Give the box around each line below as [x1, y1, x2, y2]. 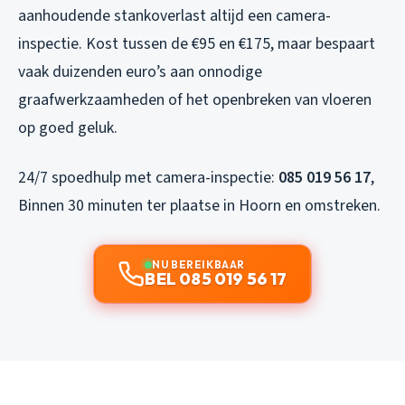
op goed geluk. [18, 117, 118, 140]
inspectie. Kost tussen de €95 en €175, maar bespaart [18, 33, 375, 56]
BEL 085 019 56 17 [145, 268, 287, 290]
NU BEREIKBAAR [152, 258, 245, 272]
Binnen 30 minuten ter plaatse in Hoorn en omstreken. [18, 194, 381, 218]
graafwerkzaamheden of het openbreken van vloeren [18, 89, 372, 112]
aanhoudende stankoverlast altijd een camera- [18, 5, 331, 28]
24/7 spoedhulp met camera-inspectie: [18, 166, 278, 190]
